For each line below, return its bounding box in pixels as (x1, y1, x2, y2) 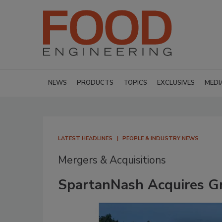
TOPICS (123, 78, 147, 87)
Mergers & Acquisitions (58, 153, 166, 167)
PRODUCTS (77, 78, 113, 87)
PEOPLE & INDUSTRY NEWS (122, 135, 199, 142)
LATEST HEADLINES (58, 135, 112, 142)
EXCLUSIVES (157, 78, 195, 87)
